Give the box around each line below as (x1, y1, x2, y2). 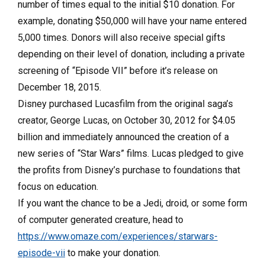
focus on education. (18, 181, 98, 192)
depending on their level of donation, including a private (18, 49, 245, 60)
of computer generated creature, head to (18, 214, 183, 225)
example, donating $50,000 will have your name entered (18, 15, 247, 27)
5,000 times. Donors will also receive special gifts (18, 32, 225, 43)
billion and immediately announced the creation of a (18, 131, 229, 143)
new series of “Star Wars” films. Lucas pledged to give (18, 148, 244, 159)
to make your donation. (65, 247, 160, 258)
